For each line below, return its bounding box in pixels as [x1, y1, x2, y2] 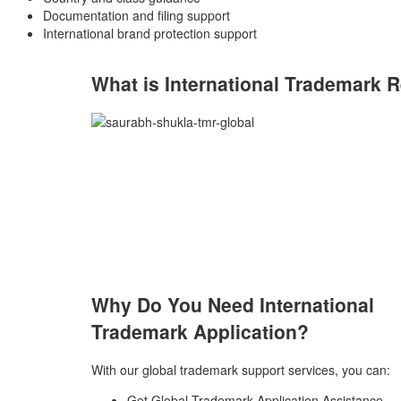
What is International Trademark [91, 70, 387, 98]
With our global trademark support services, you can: [91, 360, 390, 379]
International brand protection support [43, 23, 257, 42]
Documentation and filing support [43, 5, 230, 24]
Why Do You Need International [91, 291, 374, 319]
